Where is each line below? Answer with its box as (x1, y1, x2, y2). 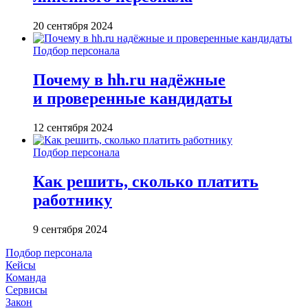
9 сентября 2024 (33, 223, 107, 235)
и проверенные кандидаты (33, 89, 232, 107)
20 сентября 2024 (33, 19, 113, 32)
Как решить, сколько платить (33, 172, 258, 190)
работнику (33, 190, 112, 209)
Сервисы (5, 283, 47, 296)
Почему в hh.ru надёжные (33, 70, 225, 89)
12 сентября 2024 (33, 121, 113, 133)
